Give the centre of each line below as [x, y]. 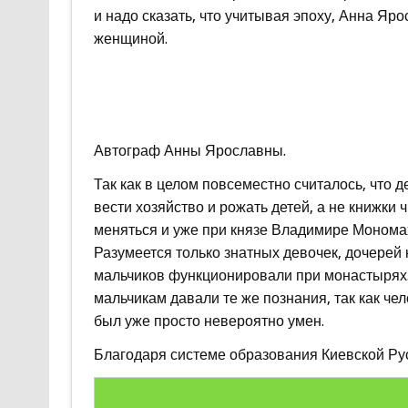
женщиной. [130, 38]
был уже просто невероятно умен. [209, 321]
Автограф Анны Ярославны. [189, 150]
